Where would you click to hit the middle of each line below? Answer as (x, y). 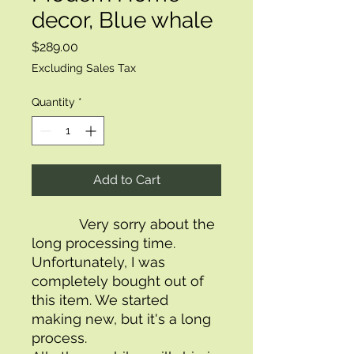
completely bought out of (118, 281)
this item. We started (100, 300)
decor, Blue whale (122, 20)
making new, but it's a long (121, 319)
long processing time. (104, 243)
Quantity (53, 102)
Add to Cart (126, 180)
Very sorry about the (55, 224)
